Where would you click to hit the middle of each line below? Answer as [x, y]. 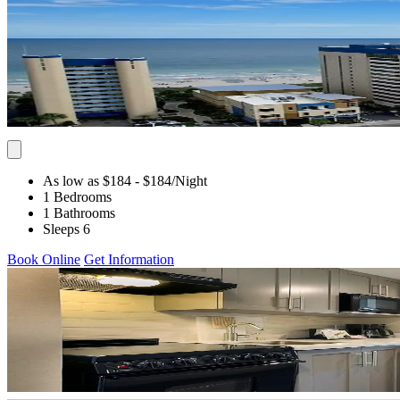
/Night [189, 180]
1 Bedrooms [77, 196]
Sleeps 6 [67, 229]
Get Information [129, 259]
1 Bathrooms [79, 212]
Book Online [44, 259]
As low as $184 [87, 180]
